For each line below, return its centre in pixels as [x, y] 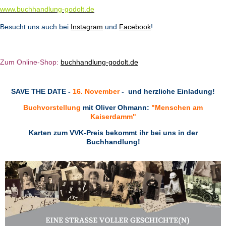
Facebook [135, 27]
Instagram [87, 27]
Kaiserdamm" [113, 117]
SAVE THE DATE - [42, 91]
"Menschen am [177, 107]
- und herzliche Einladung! [167, 91]
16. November [96, 91]
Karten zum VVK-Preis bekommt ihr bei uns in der [113, 133]
